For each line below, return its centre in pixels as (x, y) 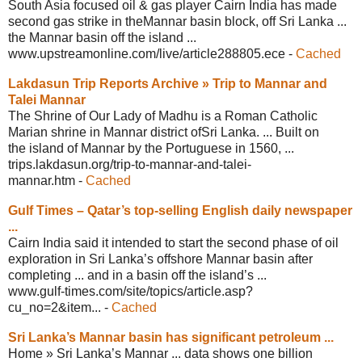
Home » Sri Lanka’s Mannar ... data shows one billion (160, 353)
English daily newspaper (277, 210)
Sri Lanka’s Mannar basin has (100, 337)
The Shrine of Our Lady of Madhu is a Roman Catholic (163, 116)
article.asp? (220, 291)
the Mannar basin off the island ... (102, 37)
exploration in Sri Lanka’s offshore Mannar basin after (160, 259)
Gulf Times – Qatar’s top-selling (105, 210)
